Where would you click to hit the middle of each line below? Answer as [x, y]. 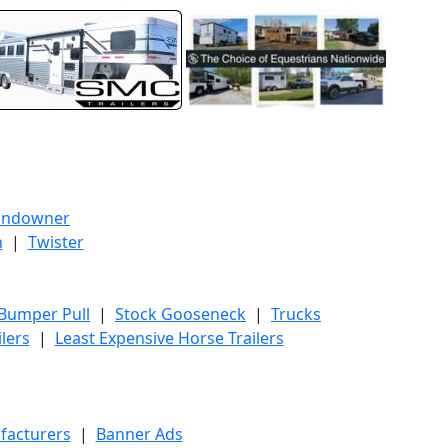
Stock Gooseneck [180, 314]
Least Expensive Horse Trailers [169, 338]
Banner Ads [139, 434]
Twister [55, 242]
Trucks [296, 314]
